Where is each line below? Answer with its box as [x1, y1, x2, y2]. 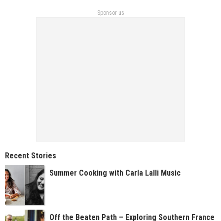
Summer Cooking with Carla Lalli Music [49, 168, 181, 178]
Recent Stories [5, 151, 56, 160]
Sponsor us [97, 9, 124, 16]
